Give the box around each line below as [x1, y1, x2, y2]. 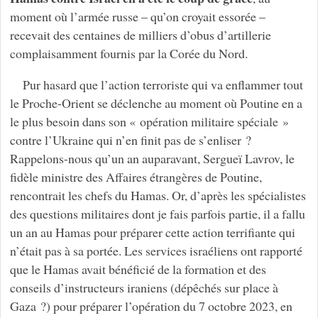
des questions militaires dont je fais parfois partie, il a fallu [9, 204, 305, 222]
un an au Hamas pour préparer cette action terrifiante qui [9, 223, 295, 241]
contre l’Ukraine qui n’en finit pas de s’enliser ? [9, 131, 251, 148]
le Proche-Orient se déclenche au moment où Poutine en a [9, 94, 302, 111]
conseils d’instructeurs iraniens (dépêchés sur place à [9, 278, 278, 296]
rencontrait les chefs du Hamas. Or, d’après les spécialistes [9, 186, 306, 204]
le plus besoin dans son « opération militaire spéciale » [9, 112, 289, 130]
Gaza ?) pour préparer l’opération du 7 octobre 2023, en [9, 297, 292, 314]
